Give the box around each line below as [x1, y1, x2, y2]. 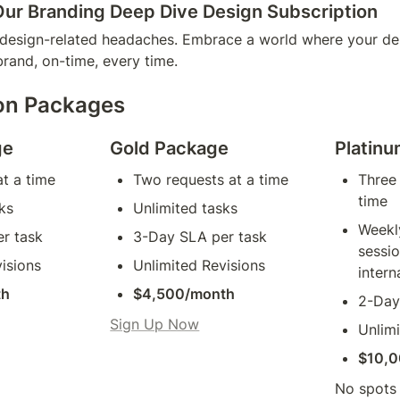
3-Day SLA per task [133, 227, 268, 246]
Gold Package [110, 137, 229, 159]
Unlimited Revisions [133, 255, 266, 274]
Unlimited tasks [133, 198, 238, 217]
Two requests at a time [133, 170, 289, 188]
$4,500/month [133, 284, 236, 303]
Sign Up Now [110, 314, 200, 333]
